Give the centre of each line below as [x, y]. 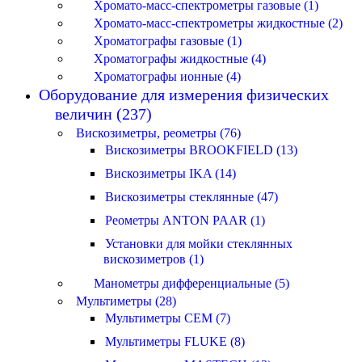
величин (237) [95, 114]
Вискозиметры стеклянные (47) [192, 197]
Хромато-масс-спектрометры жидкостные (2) [218, 23]
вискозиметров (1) [154, 259]
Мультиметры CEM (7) [168, 318]
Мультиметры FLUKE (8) [175, 341]
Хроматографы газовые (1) [168, 41]
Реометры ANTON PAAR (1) [185, 220]
